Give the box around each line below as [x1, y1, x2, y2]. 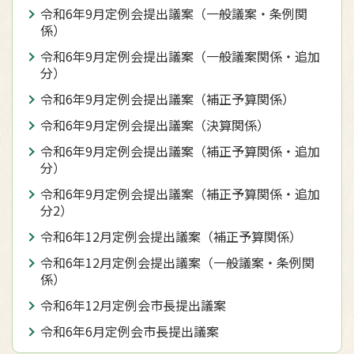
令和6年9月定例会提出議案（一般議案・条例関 [40, 4, 307, 23]
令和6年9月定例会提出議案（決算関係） [40, 115, 269, 134]
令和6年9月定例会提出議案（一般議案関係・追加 [40, 47, 320, 66]
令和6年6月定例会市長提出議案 [40, 322, 219, 341]
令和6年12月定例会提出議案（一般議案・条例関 [40, 253, 314, 272]
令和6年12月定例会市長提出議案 [40, 296, 226, 314]
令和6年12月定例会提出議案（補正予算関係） [40, 227, 302, 246]
